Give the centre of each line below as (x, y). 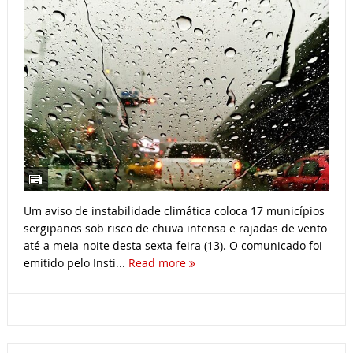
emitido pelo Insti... (76, 263)
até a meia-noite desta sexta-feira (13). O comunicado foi (173, 246)
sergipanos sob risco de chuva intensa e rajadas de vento (175, 229)
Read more (158, 263)
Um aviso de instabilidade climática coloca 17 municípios (174, 211)
